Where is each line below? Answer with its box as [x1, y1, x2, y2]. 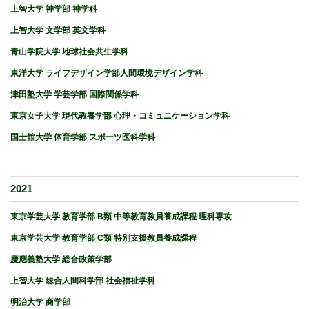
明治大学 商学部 [10, 297, 70, 307]
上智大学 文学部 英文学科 [10, 25, 106, 35]
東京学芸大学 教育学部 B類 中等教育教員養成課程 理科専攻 [10, 211, 232, 221]
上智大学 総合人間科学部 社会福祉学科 [10, 275, 155, 286]
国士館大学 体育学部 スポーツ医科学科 [10, 132, 155, 142]
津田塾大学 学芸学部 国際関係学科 [10, 89, 139, 99]
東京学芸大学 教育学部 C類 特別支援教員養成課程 [10, 232, 197, 243]
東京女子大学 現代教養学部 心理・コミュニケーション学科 [10, 110, 230, 121]
